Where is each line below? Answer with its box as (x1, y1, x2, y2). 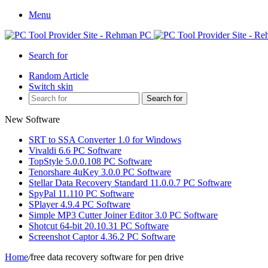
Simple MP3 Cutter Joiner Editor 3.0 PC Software (29, 210, 218, 220)
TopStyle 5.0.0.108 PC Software (29, 156, 152, 166)
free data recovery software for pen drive (31, 252, 184, 262)
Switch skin (29, 81, 73, 92)
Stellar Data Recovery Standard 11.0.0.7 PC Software (29, 178, 232, 188)
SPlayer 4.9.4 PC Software (29, 199, 130, 209)
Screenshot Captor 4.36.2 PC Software (29, 232, 175, 242)
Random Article (29, 71, 89, 81)
